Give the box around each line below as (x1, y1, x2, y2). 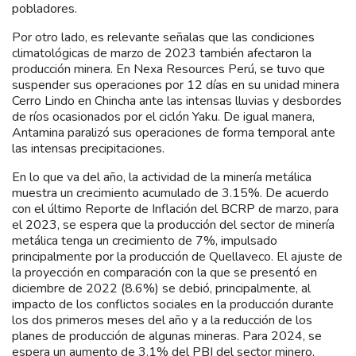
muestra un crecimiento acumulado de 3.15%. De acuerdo (12, 184, 329, 202)
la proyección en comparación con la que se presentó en (12, 263, 317, 281)
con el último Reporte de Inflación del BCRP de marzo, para (12, 199, 339, 218)
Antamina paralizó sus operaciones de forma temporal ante (12, 123, 335, 141)
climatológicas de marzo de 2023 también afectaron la (12, 44, 311, 62)
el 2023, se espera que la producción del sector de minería (12, 215, 335, 234)
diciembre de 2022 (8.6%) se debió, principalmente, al (12, 279, 311, 297)
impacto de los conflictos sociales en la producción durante (12, 295, 334, 313)
